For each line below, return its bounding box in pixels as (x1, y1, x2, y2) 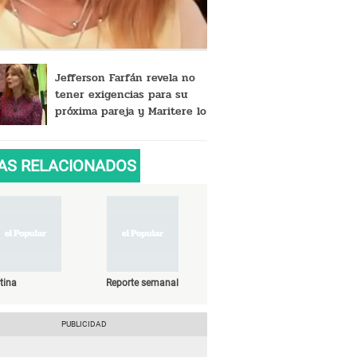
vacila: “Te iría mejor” (54, 119, 167, 136)
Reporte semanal (106, 277, 179, 288)
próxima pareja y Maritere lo (54, 102, 206, 120)
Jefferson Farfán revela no (54, 69, 195, 86)
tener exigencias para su (54, 85, 187, 103)
